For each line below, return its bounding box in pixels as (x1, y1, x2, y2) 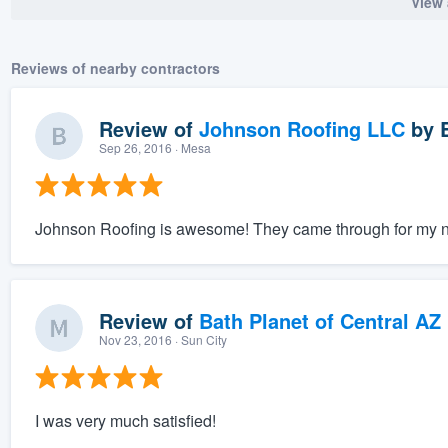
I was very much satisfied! (34, 409, 216, 433)
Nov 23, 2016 (98, 331, 172, 349)
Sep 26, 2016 (98, 139, 172, 157)
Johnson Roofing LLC (198, 114, 405, 144)
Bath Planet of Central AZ (198, 306, 441, 336)
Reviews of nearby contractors (10, 58, 220, 79)
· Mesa (171, 139, 211, 157)
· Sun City (171, 331, 227, 349)
